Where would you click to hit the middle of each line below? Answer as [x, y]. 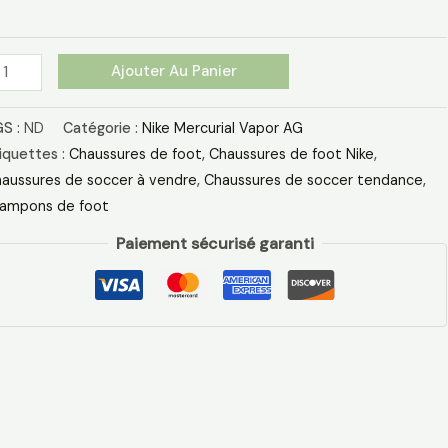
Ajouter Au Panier [173, 70]
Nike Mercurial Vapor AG [222, 128]
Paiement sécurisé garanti [215, 243]
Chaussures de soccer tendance [313, 180]
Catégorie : [102, 128]
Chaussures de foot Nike [291, 154]
